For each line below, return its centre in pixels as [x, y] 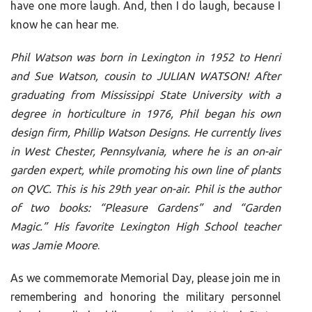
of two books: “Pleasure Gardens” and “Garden [146, 208]
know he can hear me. [64, 25]
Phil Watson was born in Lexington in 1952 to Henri [146, 57]
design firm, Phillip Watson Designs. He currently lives [146, 133]
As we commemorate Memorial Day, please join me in [146, 278]
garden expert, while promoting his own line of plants [146, 170]
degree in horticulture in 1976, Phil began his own [146, 114]
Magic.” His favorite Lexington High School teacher [146, 227]
